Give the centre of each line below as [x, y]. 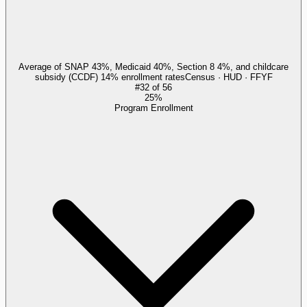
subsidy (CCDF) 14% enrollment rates [110, 77]
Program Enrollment [153, 108]
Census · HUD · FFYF [229, 77]
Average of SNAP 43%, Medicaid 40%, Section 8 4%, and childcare [153, 66]
